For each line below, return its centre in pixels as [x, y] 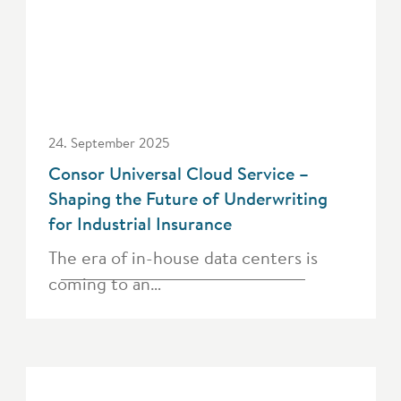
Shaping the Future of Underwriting [188, 198]
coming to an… [104, 284]
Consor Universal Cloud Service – [178, 173]
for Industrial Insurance [140, 223]
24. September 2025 [108, 143]
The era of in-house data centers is [183, 258]
